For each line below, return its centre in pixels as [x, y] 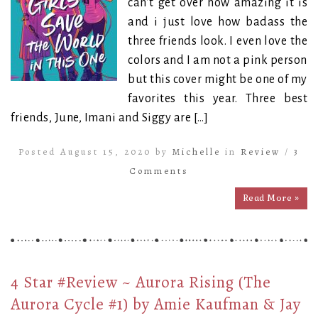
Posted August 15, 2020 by [95, 151]
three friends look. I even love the [218, 41]
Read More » [271, 198]
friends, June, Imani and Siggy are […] [109, 117]
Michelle [197, 151]
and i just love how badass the [218, 22]
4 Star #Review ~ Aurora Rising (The [141, 282]
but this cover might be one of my [218, 79]
